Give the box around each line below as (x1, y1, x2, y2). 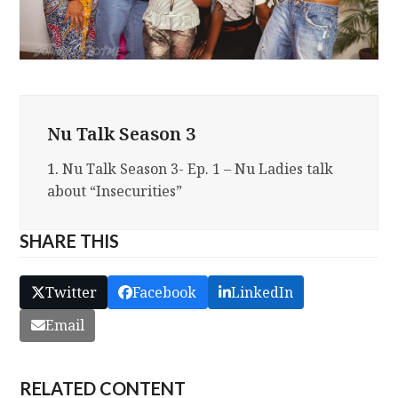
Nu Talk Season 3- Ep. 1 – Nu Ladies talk (62, 159, 334, 179)
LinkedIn (230, 282, 293, 302)
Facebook (132, 282, 197, 302)
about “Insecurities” (47, 181, 183, 202)
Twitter (44, 282, 97, 302)
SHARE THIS (20, 230, 120, 252)
